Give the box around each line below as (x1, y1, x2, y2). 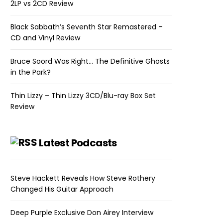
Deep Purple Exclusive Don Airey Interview (10, 207, 154, 218)
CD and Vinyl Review (10, 32, 81, 43)
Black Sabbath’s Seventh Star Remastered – (10, 21, 163, 32)
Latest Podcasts (38, 135, 117, 150)
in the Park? (10, 67, 51, 77)
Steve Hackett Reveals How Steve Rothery (10, 173, 156, 183)
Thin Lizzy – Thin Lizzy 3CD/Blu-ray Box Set (10, 90, 156, 101)
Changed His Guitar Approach (10, 184, 114, 194)
